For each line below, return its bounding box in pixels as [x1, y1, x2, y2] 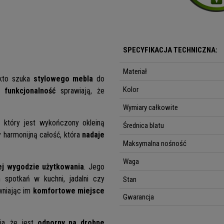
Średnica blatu [123, 121, 164, 130]
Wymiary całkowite [123, 103, 178, 112]
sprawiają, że [55, 86, 105, 96]
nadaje [79, 130, 105, 140]
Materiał [123, 67, 147, 76]
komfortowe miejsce [32, 186, 105, 196]
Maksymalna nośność [123, 139, 187, 148]
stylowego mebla [33, 74, 93, 84]
